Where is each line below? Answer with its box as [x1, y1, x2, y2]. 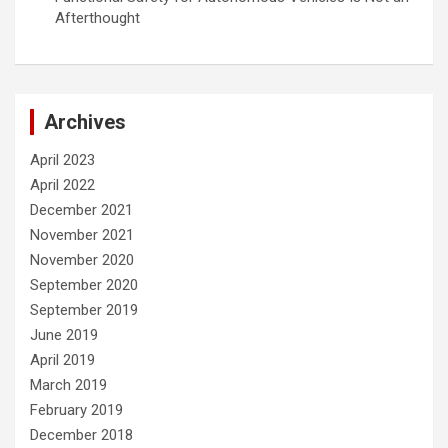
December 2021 [30, 201, 133, 220]
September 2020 [30, 276, 138, 295]
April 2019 [30, 351, 95, 370]
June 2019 [30, 326, 98, 345]
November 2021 [30, 226, 134, 245]
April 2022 [30, 176, 95, 195]
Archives [44, 110, 126, 135]
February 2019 [30, 401, 123, 420]
